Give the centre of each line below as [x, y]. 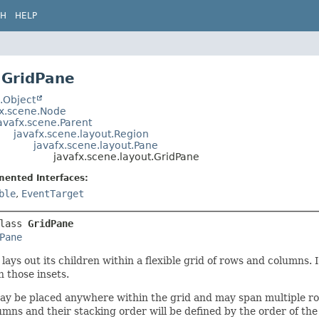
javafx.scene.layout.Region [81, 134]
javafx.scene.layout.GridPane [126, 157]
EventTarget [52, 194]
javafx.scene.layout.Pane [95, 145]
